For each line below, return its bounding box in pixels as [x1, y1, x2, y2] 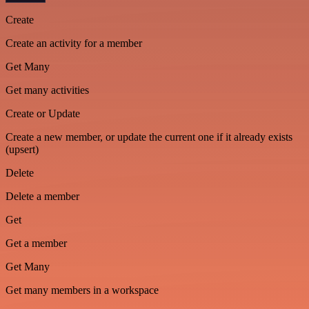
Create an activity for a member [6, 37, 142, 50]
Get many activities [6, 84, 89, 97]
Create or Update [6, 108, 80, 120]
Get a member [6, 237, 67, 250]
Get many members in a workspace [6, 284, 159, 297]
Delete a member [6, 190, 79, 203]
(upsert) [6, 143, 39, 156]
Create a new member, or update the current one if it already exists [6, 131, 292, 143]
